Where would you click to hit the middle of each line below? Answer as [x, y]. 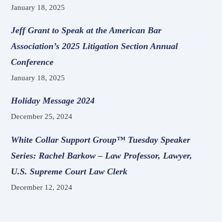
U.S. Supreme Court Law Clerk [69, 171]
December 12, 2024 [42, 187]
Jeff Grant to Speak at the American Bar [86, 30]
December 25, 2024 [42, 117]
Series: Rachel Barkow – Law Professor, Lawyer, [102, 155]
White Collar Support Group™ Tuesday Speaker [101, 139]
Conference [32, 62]
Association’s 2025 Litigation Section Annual [95, 46]
